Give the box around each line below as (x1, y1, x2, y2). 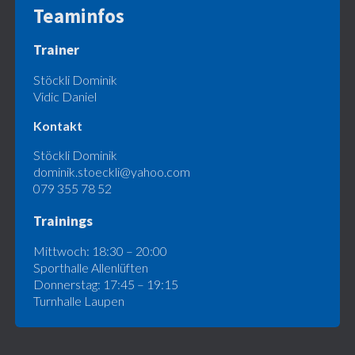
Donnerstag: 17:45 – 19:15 (32, 276, 178, 292)
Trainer (32, 40, 79, 59)
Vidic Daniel (32, 88, 97, 104)
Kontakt (32, 117, 82, 133)
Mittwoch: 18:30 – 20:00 (32, 242, 167, 258)
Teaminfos (32, 3, 124, 29)
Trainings (32, 212, 93, 230)
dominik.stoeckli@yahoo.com (32, 163, 190, 179)
